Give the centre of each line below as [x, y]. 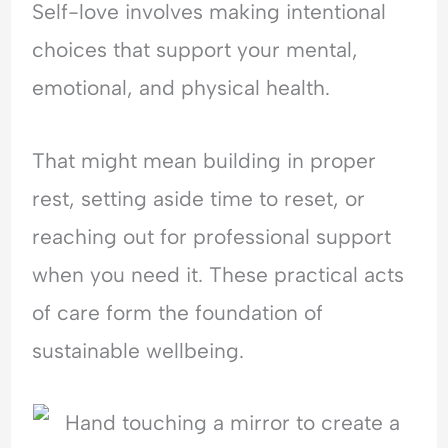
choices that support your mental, [195, 50]
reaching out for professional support [212, 236]
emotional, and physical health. [181, 88]
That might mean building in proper [204, 160]
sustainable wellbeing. [138, 350]
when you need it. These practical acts [218, 274]
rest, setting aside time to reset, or [199, 198]
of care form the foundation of [178, 312]
